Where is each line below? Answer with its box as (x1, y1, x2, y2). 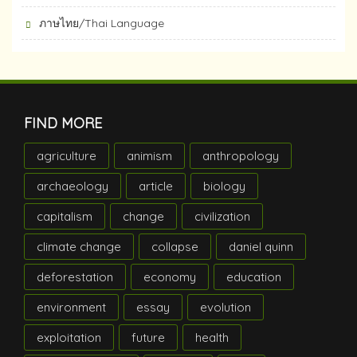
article (139, 178, 173, 194)
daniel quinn (229, 239, 293, 254)
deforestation (37, 269, 113, 284)
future (131, 330, 165, 345)
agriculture (37, 148, 96, 163)
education (226, 269, 281, 284)
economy (143, 269, 196, 284)
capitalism (37, 209, 92, 224)
